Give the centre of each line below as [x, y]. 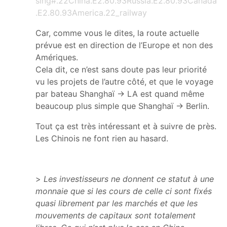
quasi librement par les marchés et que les [117, 203]
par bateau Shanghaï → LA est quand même [120, 93]
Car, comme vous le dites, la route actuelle [117, 33]
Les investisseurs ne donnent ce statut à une [129, 179]
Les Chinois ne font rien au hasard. [102, 138]
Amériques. [57, 57]
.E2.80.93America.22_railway [91, 12]
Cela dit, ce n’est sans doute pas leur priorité [121, 69]
